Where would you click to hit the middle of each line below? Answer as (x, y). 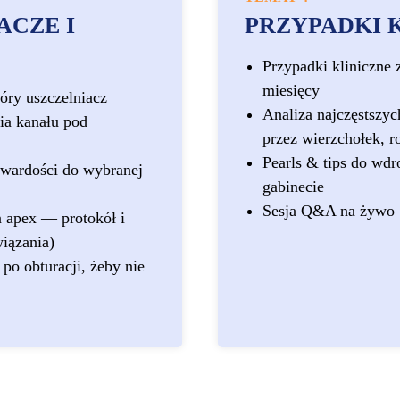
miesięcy (291, 90)
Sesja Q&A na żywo (329, 211)
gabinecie (293, 187)
